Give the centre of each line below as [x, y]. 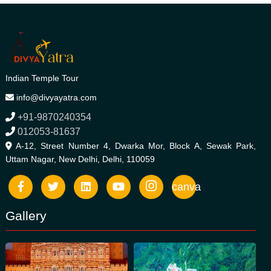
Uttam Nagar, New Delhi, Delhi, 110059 [80, 159]
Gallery [26, 216]
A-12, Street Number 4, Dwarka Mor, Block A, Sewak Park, [134, 146]
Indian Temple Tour [42, 78]
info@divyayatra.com [55, 98]
